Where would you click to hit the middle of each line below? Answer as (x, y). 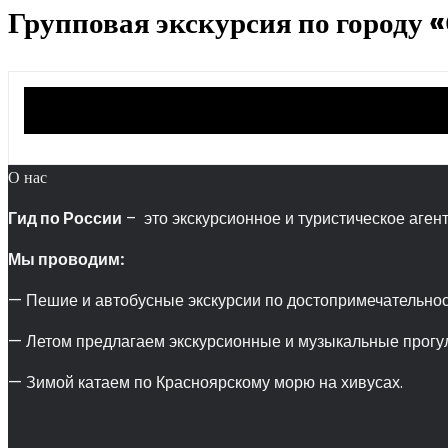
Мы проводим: (66, 259)
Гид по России (65, 218)
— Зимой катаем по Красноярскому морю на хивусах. (205, 382)
